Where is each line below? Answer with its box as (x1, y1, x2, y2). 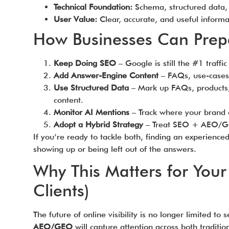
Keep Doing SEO (53, 58, 116, 68)
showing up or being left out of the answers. (33, 144, 196, 154)
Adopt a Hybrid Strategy (53, 120, 143, 129)
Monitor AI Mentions (53, 107, 129, 117)
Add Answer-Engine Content (53, 71, 158, 80)
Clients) (33, 180, 89, 200)
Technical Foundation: (53, 2, 132, 12)
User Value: (53, 14, 97, 24)
